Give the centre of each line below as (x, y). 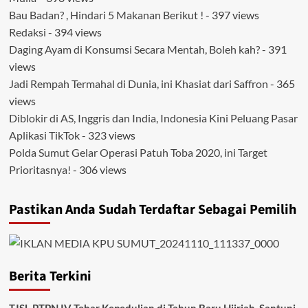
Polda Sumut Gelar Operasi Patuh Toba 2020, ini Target (138, 152)
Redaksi (27, 32)
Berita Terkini (50, 277)
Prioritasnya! (40, 169)
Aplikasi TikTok (44, 135)
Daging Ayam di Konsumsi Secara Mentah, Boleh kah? (134, 49)
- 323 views (107, 135)
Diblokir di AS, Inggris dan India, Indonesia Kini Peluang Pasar (153, 118)
